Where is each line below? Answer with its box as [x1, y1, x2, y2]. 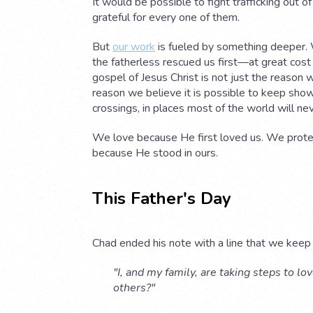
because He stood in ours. [92, 145, 218, 161]
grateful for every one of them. [92, 10, 240, 26]
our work [112, 39, 155, 55]
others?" [113, 279, 155, 296]
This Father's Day [92, 187, 231, 210]
